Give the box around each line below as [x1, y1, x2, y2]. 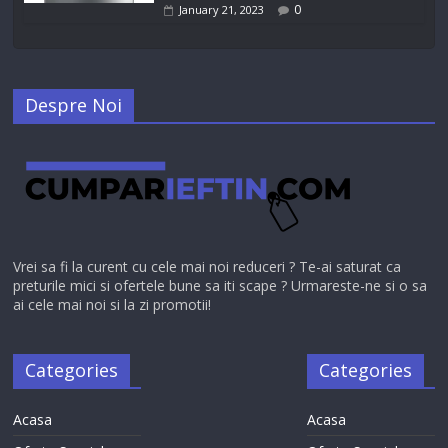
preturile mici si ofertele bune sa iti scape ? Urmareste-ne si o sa [13, 276, 428, 296]
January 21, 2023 [179, 2, 265, 18]
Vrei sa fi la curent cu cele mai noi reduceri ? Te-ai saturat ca [13, 257, 402, 277]
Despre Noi [25, 93, 123, 118]
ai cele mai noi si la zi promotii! [13, 295, 212, 315]
